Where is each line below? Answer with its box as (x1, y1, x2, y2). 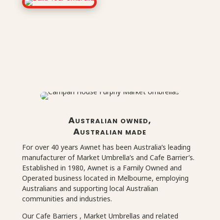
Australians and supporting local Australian (22, 183, 158, 193)
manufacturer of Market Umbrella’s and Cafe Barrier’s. (22, 152, 194, 162)
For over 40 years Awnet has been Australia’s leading (22, 142, 191, 152)
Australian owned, (68, 113, 152, 126)
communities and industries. (22, 193, 112, 203)
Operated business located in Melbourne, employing (22, 173, 189, 183)
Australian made (73, 125, 147, 137)
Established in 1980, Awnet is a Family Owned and (22, 163, 182, 172)
